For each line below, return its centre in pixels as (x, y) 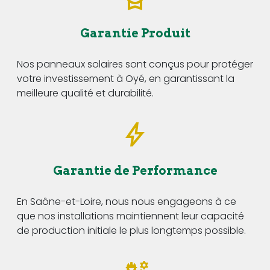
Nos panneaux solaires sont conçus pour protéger (135, 64)
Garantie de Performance (135, 170)
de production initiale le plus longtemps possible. (131, 230)
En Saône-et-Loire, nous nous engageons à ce (127, 201)
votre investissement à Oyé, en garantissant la (126, 78)
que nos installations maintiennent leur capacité (130, 216)
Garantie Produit (135, 33)
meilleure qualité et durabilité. (85, 93)
